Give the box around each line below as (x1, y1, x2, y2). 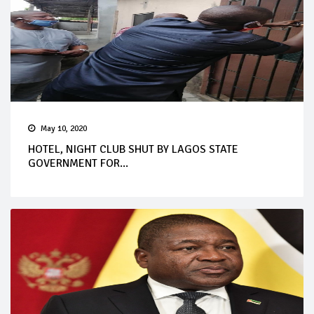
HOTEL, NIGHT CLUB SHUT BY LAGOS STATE (28, 142, 238, 157)
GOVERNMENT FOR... (28, 156, 128, 171)
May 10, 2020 (41, 123, 87, 135)
